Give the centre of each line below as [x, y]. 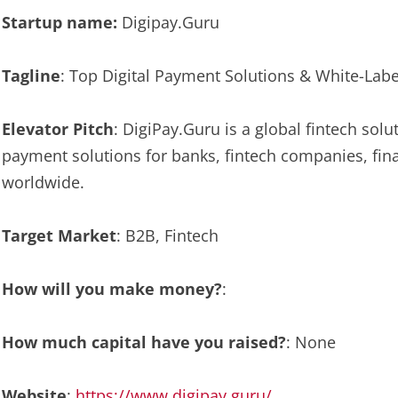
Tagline [31, 76]
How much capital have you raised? [144, 342]
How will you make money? [112, 289]
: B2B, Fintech [167, 235]
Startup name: [60, 22]
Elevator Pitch [58, 129]
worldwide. [43, 182]
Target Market [59, 235]
